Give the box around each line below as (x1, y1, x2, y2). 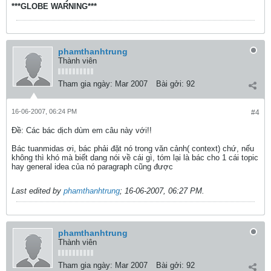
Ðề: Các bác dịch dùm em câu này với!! (11, 126, 152, 135)
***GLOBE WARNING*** (11, 2, 97, 11)
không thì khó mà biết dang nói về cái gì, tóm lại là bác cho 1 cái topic (11, 153, 258, 162)
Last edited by (11, 186, 64, 195)
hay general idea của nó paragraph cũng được (11, 162, 173, 171)
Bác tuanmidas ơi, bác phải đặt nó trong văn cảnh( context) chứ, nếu (11, 144, 254, 153)
